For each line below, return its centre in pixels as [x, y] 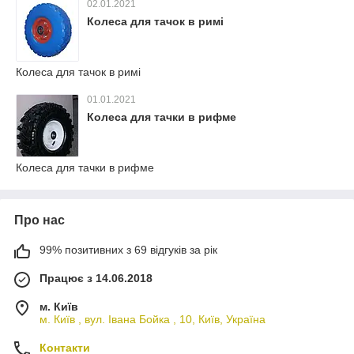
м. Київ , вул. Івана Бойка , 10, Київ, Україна [153, 319]
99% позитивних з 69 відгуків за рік [128, 250]
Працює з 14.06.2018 [96, 278]
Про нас [40, 220]
